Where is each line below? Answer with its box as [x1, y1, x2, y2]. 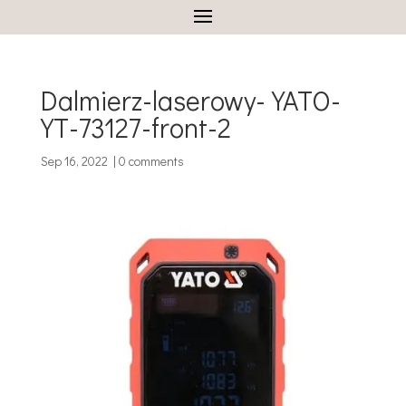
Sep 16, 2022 [40, 152, 108, 169]
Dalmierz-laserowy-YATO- [40, 82, 341, 118]
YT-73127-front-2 [40, 110, 231, 145]
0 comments [118, 152, 184, 169]
